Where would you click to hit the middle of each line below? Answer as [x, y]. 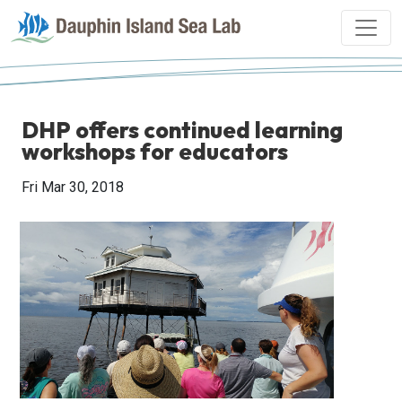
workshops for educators [155, 151]
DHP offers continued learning [182, 130]
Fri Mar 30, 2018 [73, 187]
